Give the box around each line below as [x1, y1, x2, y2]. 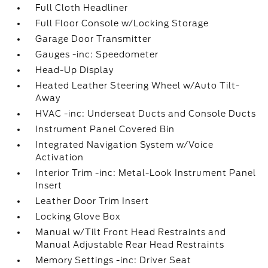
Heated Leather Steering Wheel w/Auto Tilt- [35, 81, 240, 90]
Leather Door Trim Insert [35, 196, 150, 206]
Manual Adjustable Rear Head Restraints [35, 240, 225, 249]
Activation [35, 153, 84, 162]
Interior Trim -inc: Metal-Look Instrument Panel [35, 168, 257, 178]
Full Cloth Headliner [35, 3, 129, 13]
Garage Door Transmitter [35, 34, 152, 44]
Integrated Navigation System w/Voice [35, 140, 214, 150]
